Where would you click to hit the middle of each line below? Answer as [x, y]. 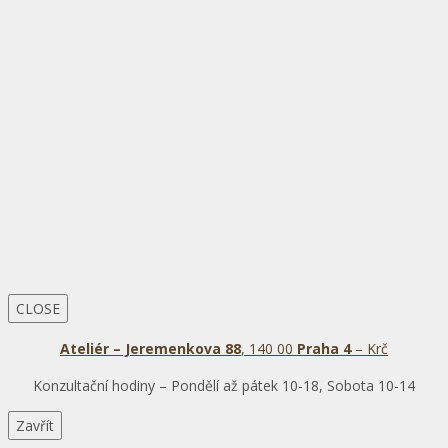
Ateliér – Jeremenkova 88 [150, 349]
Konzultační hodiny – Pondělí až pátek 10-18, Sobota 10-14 [224, 386]
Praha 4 [324, 349]
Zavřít [35, 426]
